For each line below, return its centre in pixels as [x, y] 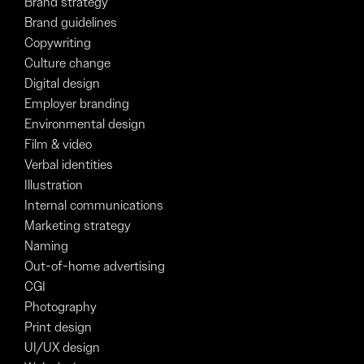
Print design [58, 327]
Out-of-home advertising [95, 266]
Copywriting [58, 42]
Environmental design [85, 123]
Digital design [62, 83]
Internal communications [94, 205]
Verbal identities [69, 164]
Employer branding [77, 103]
